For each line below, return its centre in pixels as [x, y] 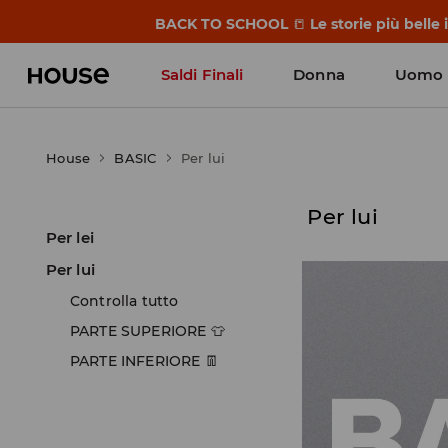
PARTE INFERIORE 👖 [144, 361]
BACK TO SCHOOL [224, 24]
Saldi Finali [202, 74]
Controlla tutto [124, 301]
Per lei [70, 237]
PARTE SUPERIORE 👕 [147, 331]
